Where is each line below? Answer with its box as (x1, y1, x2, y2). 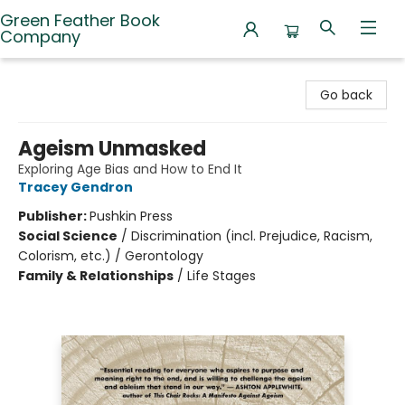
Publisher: (18, 207, 89, 225)
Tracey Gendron (18, 178, 133, 196)
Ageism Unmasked (18, 135, 206, 163)
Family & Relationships (18, 267, 174, 285)
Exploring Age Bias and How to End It (18, 160, 242, 178)
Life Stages (187, 267, 256, 285)
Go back (320, 86, 372, 104)
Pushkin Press (89, 207, 173, 225)
